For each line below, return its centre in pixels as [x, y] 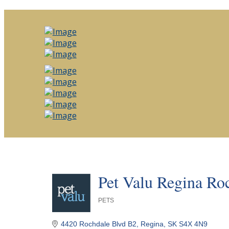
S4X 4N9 [193, 224]
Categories [110, 205]
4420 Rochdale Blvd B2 [99, 224]
